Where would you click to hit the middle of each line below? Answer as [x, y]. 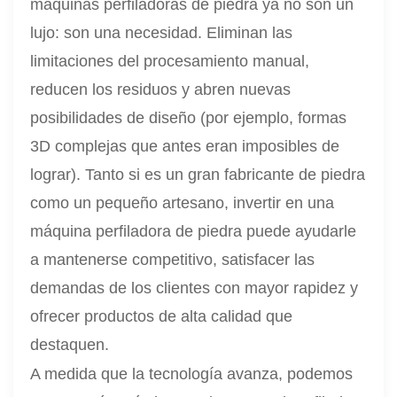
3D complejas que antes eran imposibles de [185, 147]
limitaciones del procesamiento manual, [170, 62]
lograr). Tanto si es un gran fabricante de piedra [198, 175]
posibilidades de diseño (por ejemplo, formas [189, 118]
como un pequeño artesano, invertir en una [183, 203]
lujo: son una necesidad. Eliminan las [162, 33]
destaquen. [70, 345]
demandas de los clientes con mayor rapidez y [195, 288]
